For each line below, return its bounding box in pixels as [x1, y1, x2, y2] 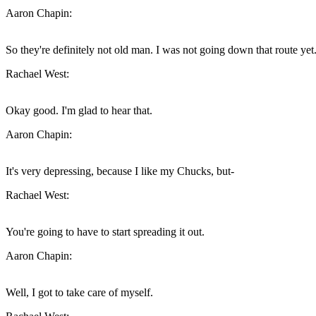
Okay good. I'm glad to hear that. [6, 104, 152, 117]
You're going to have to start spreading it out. [6, 226, 205, 238]
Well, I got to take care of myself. [6, 286, 153, 299]
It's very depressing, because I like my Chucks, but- [6, 165, 234, 178]
